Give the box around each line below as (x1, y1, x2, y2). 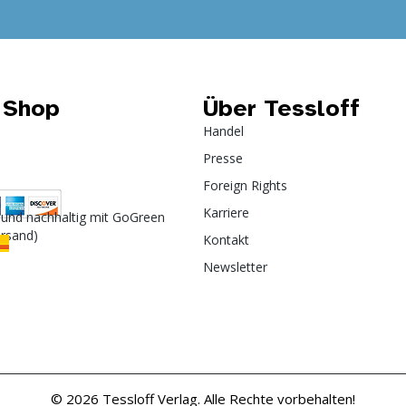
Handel (203, 122, 244, 140)
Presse (203, 150, 243, 168)
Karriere (203, 204, 249, 222)
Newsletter (203, 258, 267, 276)
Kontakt (203, 231, 249, 249)
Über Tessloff (203, 93, 360, 124)
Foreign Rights (203, 177, 287, 195)
